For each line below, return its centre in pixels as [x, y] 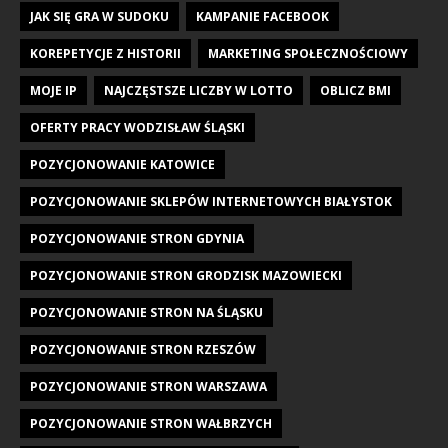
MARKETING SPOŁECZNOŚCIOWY [308, 53]
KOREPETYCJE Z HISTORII [105, 53]
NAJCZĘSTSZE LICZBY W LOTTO [198, 90]
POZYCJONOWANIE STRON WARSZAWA [148, 386]
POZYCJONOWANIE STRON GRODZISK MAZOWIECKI [186, 275]
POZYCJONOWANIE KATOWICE [122, 164]
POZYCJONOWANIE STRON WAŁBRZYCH [151, 423]
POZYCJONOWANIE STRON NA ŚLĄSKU [146, 312]
